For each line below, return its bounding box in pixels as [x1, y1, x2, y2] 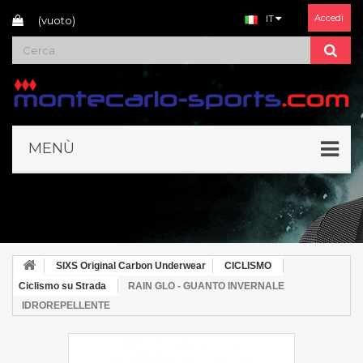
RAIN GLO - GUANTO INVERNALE [128, 280, 284, 292]
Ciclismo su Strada [19, 280, 106, 292]
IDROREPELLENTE [22, 300, 110, 311]
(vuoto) [38, 14, 75, 27]
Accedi [314, 12, 344, 23]
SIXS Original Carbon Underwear [56, 260, 206, 271]
